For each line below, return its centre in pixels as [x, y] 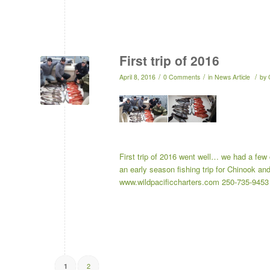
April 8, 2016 [137, 77]
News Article [232, 77]
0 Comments [182, 77]
